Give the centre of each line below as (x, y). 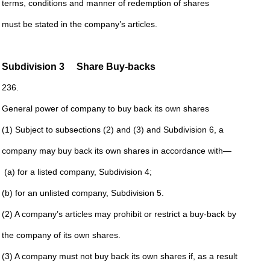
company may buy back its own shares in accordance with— (116, 151)
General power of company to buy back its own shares (105, 108)
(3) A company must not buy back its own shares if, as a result (119, 256)
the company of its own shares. (61, 235)
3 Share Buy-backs (107, 67)
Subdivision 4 (124, 172)
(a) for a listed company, (50, 172)
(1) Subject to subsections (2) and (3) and (82, 130)
